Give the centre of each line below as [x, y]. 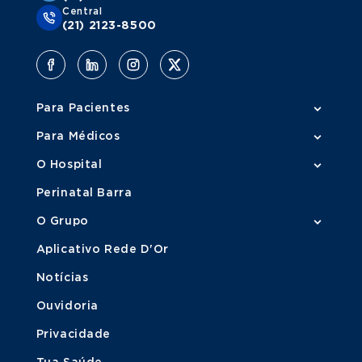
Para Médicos [78, 136]
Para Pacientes [83, 108]
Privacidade [73, 334]
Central [82, 11]
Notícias [62, 278]
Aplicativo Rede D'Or [102, 249]
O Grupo [62, 221]
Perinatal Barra [84, 193]
